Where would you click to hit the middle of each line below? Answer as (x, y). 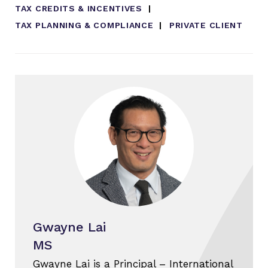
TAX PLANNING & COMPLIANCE (84, 25)
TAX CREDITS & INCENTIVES (79, 8)
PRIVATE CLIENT (206, 25)
